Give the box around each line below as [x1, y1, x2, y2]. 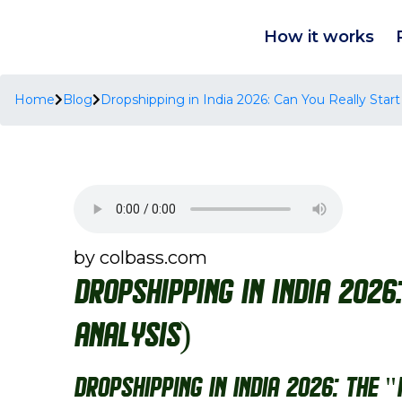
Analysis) [74, 319, 191, 355]
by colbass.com [74, 247, 207, 268]
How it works [264, 27, 374, 47]
